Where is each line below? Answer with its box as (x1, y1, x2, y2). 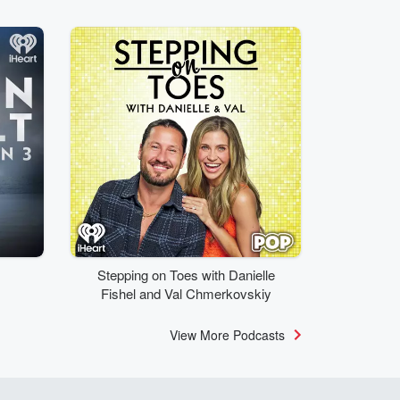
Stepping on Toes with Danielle (96, 265, 275, 284)
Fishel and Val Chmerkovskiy (100, 284, 271, 303)
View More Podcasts (170, 326, 285, 344)
